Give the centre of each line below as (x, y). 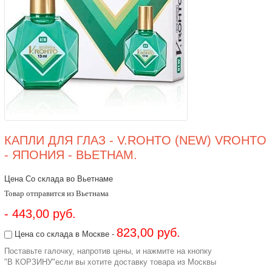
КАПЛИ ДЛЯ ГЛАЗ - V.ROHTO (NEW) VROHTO (135, 140)
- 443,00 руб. (40, 214)
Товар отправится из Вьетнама (56, 193)
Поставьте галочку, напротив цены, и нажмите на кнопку (108, 251)
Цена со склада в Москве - (64, 234)
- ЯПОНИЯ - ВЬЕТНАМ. (70, 155)
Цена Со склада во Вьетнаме (58, 179)
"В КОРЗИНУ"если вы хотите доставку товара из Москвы (110, 262)
